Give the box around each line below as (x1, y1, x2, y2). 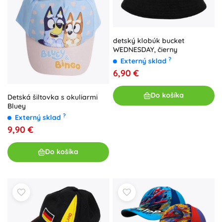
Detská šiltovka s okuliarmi (7, 92, 98, 102)
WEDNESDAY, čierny (113, 45, 177, 54)
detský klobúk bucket (113, 36, 184, 45)
